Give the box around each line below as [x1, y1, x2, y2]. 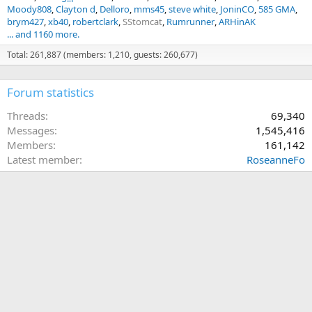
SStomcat [123, 15, 162, 28]
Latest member [7, 153, 79, 166]
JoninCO [220, 3, 254, 15]
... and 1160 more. [7, 28, 79, 40]
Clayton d [56, 3, 95, 15]
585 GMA [258, 3, 295, 15]
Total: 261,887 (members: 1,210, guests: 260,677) [7, 49, 198, 61]
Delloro [100, 3, 130, 15]
